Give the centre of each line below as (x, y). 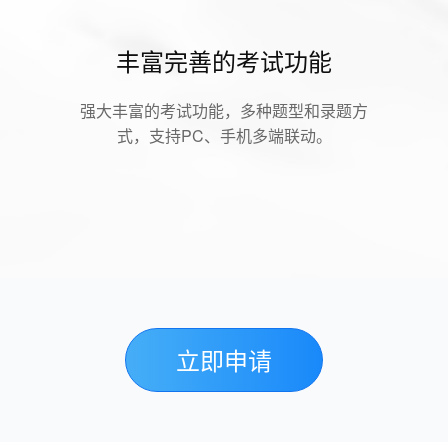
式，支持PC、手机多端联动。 (224, 135)
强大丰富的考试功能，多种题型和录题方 (224, 110)
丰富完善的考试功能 (224, 60)
